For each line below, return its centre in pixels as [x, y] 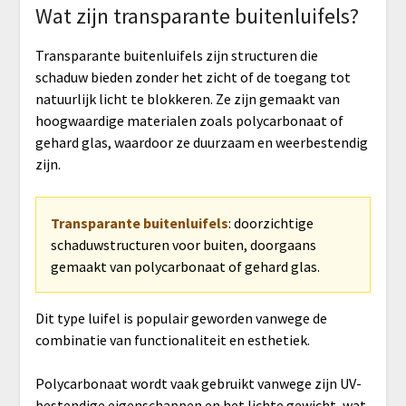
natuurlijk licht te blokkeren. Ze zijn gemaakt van [187, 98]
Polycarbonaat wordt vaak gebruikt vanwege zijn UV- [198, 383]
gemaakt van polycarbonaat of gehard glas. [185, 266]
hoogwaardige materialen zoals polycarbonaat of [189, 120]
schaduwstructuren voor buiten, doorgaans [183, 244]
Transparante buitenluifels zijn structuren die [176, 55]
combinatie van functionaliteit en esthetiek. [172, 339]
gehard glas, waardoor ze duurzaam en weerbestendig [201, 142]
